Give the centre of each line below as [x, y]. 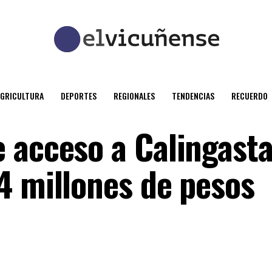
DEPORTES [79, 96]
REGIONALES [134, 96]
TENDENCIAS [193, 96]
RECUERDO [250, 96]
